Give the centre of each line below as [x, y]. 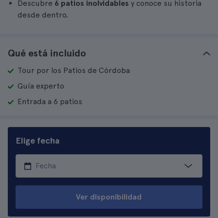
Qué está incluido [47, 53]
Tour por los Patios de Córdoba [74, 70]
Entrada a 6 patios [50, 101]
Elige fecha [37, 140]
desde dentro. [43, 15]
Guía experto [41, 86]
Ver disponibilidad [109, 197]
